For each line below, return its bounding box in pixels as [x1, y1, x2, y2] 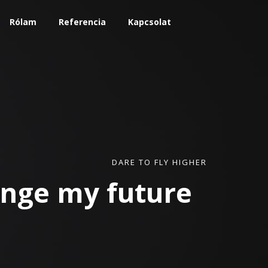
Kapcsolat [128, 16, 171, 28]
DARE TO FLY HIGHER [112, 156, 207, 167]
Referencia [59, 16, 106, 28]
